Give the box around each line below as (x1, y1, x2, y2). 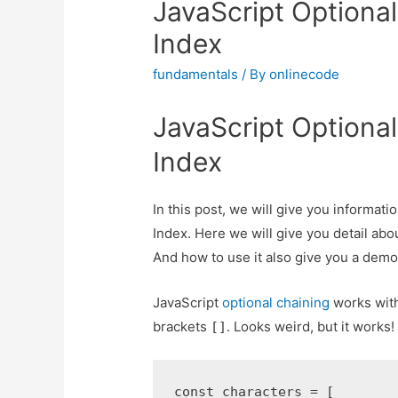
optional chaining (222, 294, 330, 312)
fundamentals (153, 66, 239, 84)
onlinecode (269, 66, 340, 84)
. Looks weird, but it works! (227, 318, 395, 336)
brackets (153, 318, 211, 336)
